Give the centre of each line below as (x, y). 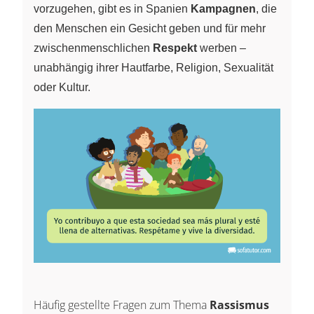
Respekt (175, 48)
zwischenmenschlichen (93, 48)
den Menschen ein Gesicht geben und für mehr (150, 28)
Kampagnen (223, 8)
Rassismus (239, 305)
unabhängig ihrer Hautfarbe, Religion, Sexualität (153, 67)
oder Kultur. (62, 87)
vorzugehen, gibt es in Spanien (112, 8)
